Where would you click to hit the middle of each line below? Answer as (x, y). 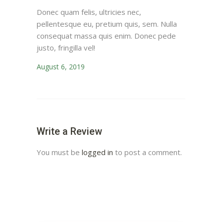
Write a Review (69, 132)
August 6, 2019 (61, 67)
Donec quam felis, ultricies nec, (89, 12)
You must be (59, 152)
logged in (97, 152)
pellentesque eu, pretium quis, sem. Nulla (107, 24)
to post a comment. (147, 152)
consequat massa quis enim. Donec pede (106, 36)
